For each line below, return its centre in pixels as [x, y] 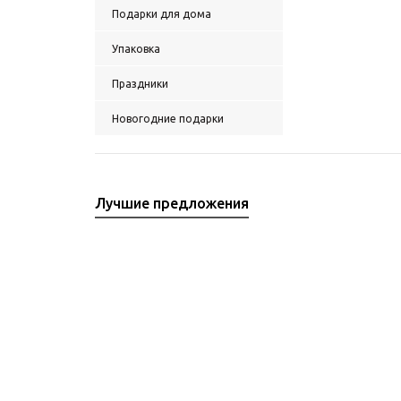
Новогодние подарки [168, 119]
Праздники [140, 84]
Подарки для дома [162, 14]
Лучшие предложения [172, 203]
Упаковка [136, 49]
